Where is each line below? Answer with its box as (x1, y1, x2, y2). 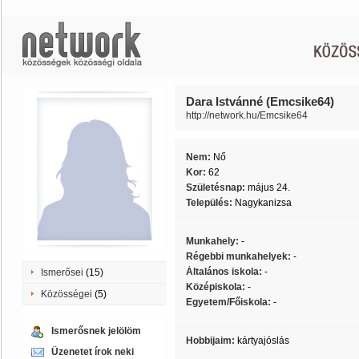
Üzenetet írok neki (51, 346, 134, 357)
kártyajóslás (237, 335, 289, 346)
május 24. (248, 182, 290, 193)
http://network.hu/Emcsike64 (186, 110, 308, 121)
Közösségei (41, 288, 92, 300)
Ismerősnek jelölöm (51, 325, 141, 337)
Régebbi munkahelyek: (186, 251, 293, 262)
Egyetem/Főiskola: (186, 296, 273, 308)
